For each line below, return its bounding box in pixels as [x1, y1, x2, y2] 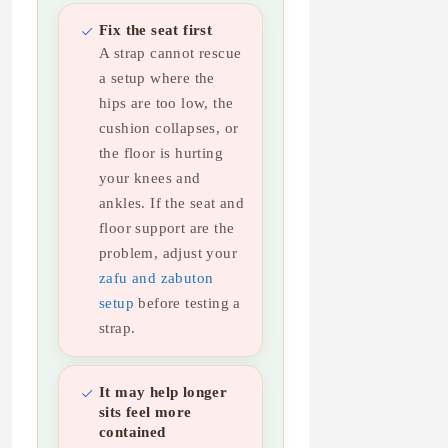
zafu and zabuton [99, 269, 214, 287]
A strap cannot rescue [99, 44, 242, 62]
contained [99, 424, 166, 441]
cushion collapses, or [99, 119, 239, 137]
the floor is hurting [99, 144, 224, 162]
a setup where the [99, 69, 215, 87]
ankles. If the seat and [99, 194, 245, 212]
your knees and [99, 169, 201, 187]
